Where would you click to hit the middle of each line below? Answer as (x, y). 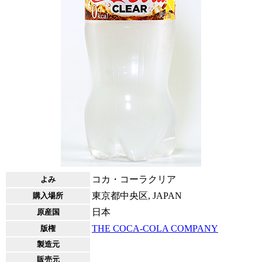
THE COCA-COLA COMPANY (155, 228)
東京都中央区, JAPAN (137, 196)
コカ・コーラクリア (134, 179)
